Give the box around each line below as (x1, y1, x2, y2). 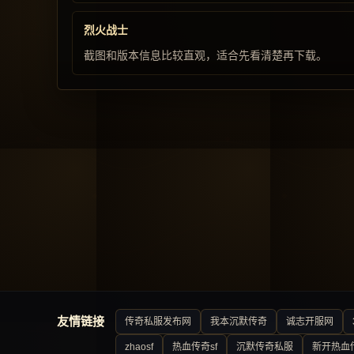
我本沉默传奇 (210, 316, 267, 327)
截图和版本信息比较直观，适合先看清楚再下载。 (84, 49, 327, 62)
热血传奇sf (172, 341, 217, 352)
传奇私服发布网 (125, 316, 191, 327)
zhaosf (125, 341, 153, 352)
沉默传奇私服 (236, 341, 293, 352)
